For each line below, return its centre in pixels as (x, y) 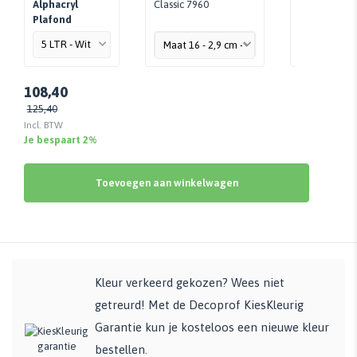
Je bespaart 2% (61, 139)
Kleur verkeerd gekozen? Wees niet (190, 282)
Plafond (52, 19)
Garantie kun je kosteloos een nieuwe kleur (212, 327)
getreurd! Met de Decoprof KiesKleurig (199, 304)
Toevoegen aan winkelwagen (167, 182)
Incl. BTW (43, 125)
